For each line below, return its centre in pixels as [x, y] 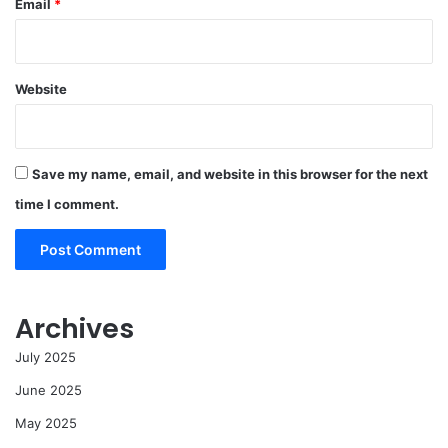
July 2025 [45, 356]
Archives [74, 328]
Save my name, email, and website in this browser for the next [230, 173]
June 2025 [48, 389]
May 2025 [46, 422]
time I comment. [67, 203]
